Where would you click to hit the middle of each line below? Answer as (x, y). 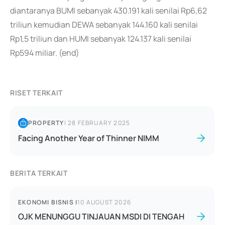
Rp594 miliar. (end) (45, 53)
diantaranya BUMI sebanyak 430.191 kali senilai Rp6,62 (108, 11)
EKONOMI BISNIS (46, 202)
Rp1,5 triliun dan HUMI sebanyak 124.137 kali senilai (101, 39)
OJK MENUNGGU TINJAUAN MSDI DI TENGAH (101, 216)
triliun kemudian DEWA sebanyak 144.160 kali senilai (104, 25)
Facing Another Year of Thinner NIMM (89, 138)
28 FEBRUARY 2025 (99, 123)
